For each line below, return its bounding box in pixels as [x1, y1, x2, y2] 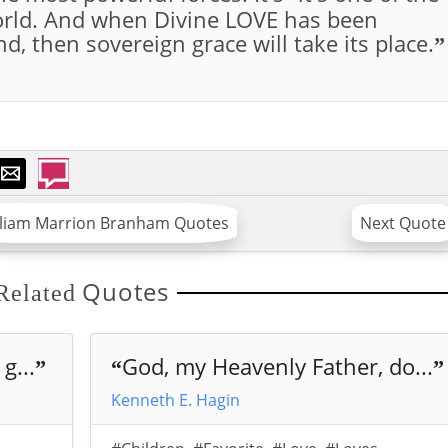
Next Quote [359, 212, 446, 235]
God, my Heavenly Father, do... [122, 351, 434, 382]
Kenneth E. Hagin [111, 389, 241, 412]
